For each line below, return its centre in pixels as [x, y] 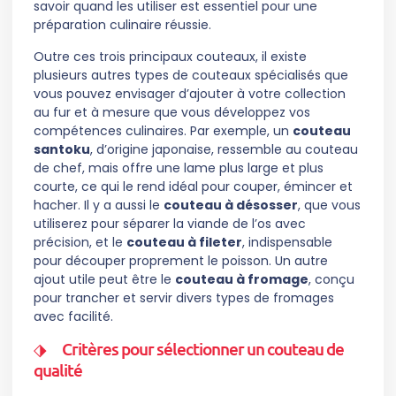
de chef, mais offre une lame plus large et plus [179, 168]
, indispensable [287, 242]
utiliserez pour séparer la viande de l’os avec [170, 223]
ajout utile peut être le [104, 279]
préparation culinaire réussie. [122, 25]
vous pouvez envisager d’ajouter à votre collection [190, 93]
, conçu [331, 279]
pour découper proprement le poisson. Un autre [181, 260]
